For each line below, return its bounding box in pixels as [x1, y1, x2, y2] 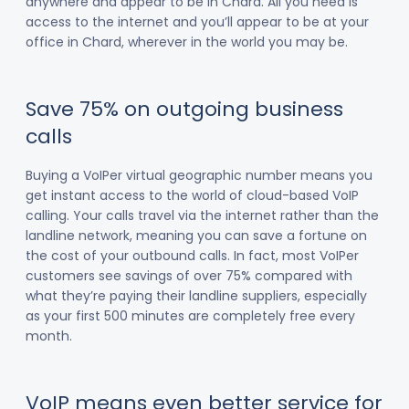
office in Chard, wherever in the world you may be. [26, 33, 348, 51]
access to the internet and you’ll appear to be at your [26, 13, 369, 31]
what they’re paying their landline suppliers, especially [26, 287, 367, 305]
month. [26, 327, 72, 345]
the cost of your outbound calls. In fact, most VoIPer [26, 246, 359, 265]
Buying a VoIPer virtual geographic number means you [26, 166, 372, 184]
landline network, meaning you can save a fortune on [26, 226, 367, 245]
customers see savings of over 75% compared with [26, 267, 352, 285]
